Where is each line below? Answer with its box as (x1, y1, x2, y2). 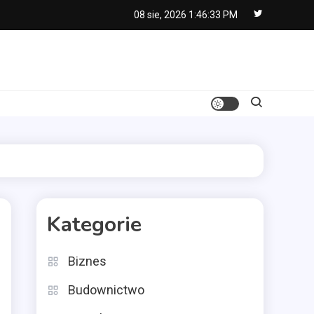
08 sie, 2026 (134, 9, 186, 20)
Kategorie (47, 210, 142, 239)
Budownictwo (68, 282, 144, 297)
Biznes (68, 254, 107, 268)
